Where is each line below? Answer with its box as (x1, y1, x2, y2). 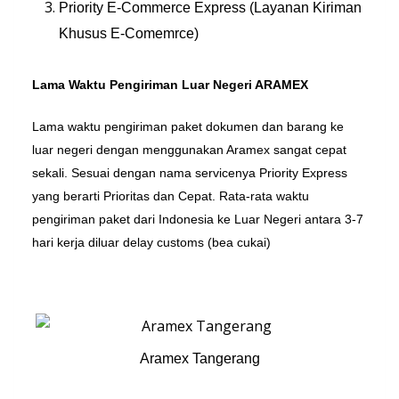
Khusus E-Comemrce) (59, 26, 199, 42)
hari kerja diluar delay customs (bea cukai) (32, 235, 271, 250)
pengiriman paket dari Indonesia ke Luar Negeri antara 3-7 (32, 212, 363, 227)
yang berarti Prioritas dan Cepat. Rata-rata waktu (32, 189, 309, 204)
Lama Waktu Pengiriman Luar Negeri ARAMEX (32, 77, 312, 93)
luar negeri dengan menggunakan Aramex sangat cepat (32, 142, 346, 158)
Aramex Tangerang (139, 351, 260, 367)
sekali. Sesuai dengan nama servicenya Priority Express (32, 166, 347, 181)
